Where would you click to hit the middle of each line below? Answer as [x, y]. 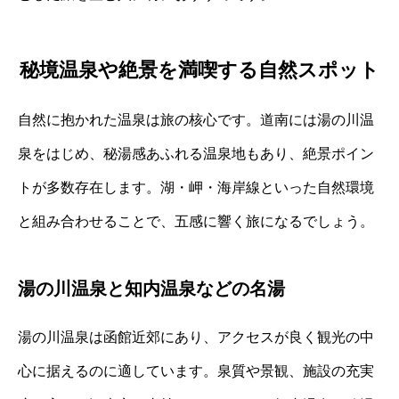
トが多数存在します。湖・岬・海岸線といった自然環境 [196, 187]
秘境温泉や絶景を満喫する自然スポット [199, 69]
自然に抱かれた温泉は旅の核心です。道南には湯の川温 [196, 119]
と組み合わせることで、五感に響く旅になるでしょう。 [196, 221]
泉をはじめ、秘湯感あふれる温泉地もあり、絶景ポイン [196, 153]
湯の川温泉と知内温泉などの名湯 [151, 288]
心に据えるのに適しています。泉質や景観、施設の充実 [196, 370]
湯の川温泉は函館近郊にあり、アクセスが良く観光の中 [196, 337]
